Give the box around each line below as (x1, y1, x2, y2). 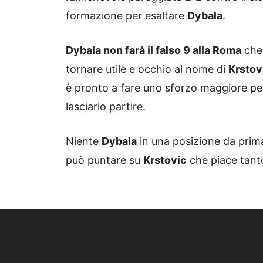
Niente (66, 135, 102, 148)
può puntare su (66, 154, 143, 167)
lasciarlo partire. (66, 100, 146, 113)
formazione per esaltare (66, 9, 187, 22)
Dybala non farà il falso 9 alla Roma (66, 44, 241, 57)
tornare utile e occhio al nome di (66, 63, 228, 76)
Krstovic (143, 154, 187, 167)
